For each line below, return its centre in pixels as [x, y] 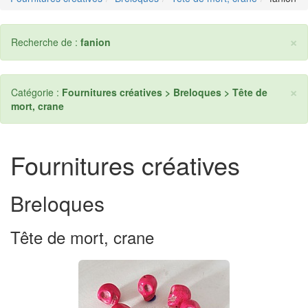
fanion [96, 42]
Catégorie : [36, 92]
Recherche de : [46, 42]
